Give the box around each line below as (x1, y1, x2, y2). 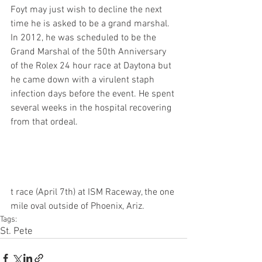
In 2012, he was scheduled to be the (11, 32, 158, 44)
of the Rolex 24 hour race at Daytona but (11, 60, 174, 73)
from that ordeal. (11, 116, 78, 129)
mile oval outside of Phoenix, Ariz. (11, 201, 147, 213)
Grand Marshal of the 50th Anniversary (11, 46, 168, 58)
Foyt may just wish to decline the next (11, 4, 164, 16)
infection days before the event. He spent (11, 88, 177, 101)
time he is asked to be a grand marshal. (11, 18, 172, 30)
